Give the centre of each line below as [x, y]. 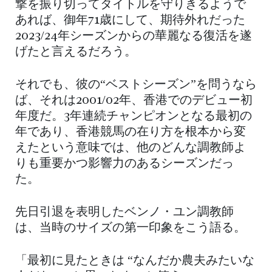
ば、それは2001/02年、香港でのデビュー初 [134, 101]
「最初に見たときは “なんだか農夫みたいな [135, 261]
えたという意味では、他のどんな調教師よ [131, 148]
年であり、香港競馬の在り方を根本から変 [131, 133]
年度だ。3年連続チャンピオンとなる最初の [134, 117]
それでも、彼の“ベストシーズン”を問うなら [136, 85]
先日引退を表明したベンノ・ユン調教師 [124, 213]
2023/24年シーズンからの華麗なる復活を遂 [134, 37]
